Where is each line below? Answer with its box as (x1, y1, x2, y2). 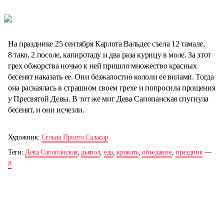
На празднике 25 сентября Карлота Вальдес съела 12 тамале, (8, 39, 205, 48)
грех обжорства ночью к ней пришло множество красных (8, 61, 197, 70)
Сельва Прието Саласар (41, 133, 108, 141)
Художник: (8, 133, 41, 141)
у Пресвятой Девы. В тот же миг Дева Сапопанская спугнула (8, 94, 209, 103)
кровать (116, 148, 139, 156)
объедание (142, 148, 172, 156)
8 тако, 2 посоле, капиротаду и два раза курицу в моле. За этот (8, 50, 211, 59)
